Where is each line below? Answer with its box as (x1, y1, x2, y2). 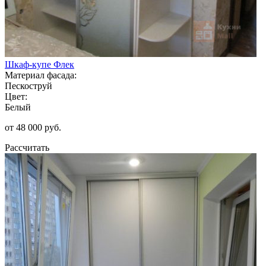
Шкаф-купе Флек (5, 59, 74, 69)
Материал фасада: (5, 69, 77, 80)
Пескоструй (5, 80, 52, 91)
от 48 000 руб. (5, 122, 61, 132)
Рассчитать (5, 142, 49, 153)
